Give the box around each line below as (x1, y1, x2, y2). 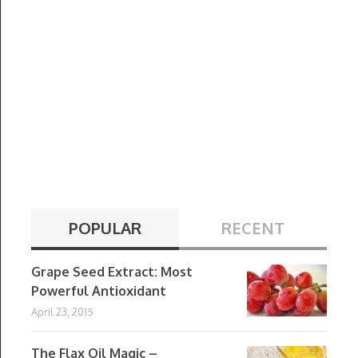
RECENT (221, 217, 284, 239)
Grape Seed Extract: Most (30, 264, 193, 280)
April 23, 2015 (30, 305, 93, 319)
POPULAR (68, 217, 141, 239)
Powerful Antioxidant (30, 283, 166, 300)
